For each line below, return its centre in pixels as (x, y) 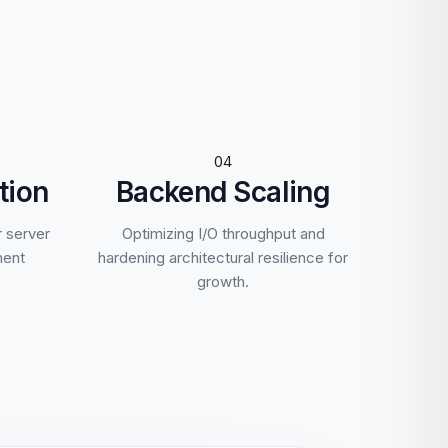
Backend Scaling (223, 192)
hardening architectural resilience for (223, 257)
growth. (223, 281)
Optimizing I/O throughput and (223, 233)
